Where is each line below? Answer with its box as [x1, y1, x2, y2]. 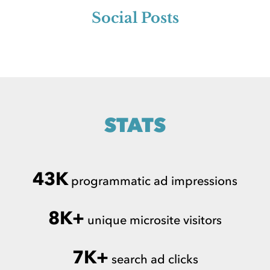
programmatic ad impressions [68, 174, 237, 189]
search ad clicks [108, 252, 198, 267]
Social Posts [91, 9, 179, 27]
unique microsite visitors [84, 213, 222, 228]
